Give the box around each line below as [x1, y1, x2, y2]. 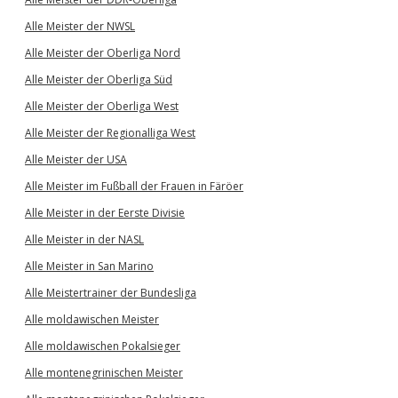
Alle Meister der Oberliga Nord [25, 45, 180, 60]
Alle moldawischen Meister [25, 312, 159, 327]
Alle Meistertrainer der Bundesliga [25, 285, 196, 300]
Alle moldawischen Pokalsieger [25, 338, 180, 354]
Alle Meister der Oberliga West [25, 99, 179, 114]
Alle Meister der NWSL [25, 19, 135, 34]
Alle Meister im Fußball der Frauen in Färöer [25, 179, 243, 194]
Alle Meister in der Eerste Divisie [25, 205, 185, 220]
